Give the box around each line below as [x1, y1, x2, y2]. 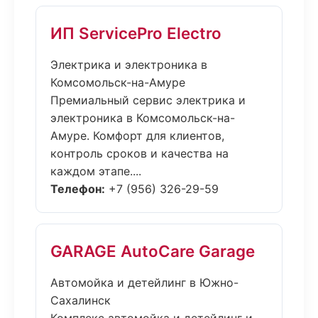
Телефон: [50, 182, 105, 196]
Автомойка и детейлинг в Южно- [50, 275, 238, 290]
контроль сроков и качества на [50, 146, 229, 160]
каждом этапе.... [50, 164, 141, 178]
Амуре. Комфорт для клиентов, [50, 128, 224, 143]
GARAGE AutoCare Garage [50, 241, 255, 261]
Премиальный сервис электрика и [50, 93, 246, 107]
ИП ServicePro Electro [50, 23, 221, 43]
